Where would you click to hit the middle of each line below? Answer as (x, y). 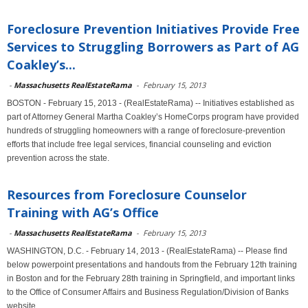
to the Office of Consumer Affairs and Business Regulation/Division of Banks (148, 292)
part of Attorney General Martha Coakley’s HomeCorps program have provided (153, 117)
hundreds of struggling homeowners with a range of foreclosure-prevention (146, 131)
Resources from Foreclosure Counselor (127, 195)
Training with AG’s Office (83, 212)
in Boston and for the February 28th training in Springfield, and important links (151, 278)
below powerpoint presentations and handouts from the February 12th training (152, 265)
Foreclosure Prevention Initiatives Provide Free (153, 29)
